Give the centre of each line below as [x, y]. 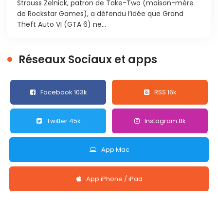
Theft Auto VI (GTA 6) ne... [62, 24]
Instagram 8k [165, 121]
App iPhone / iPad [114, 179]
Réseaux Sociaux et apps [88, 59]
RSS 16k [165, 92]
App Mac [115, 150]
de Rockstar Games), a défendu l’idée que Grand [100, 13]
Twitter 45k [64, 121]
